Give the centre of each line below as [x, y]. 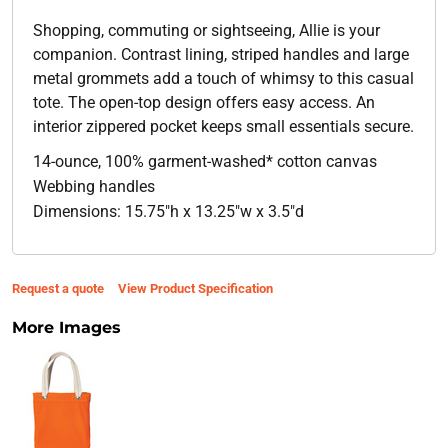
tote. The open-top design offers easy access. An [203, 102]
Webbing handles [93, 186]
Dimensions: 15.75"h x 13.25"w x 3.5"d [168, 211]
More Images [66, 327]
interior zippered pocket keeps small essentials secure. [223, 126]
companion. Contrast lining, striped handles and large [220, 54]
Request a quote [57, 288]
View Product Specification [195, 288]
